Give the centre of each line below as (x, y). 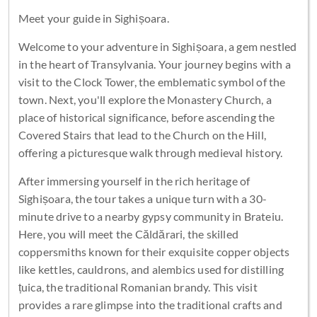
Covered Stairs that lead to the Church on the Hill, (142, 134)
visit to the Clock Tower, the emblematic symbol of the (152, 81)
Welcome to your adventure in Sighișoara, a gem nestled (157, 46)
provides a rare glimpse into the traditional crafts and (150, 304)
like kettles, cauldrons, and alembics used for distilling (151, 269)
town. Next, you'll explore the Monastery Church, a (145, 99)
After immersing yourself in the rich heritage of (134, 180)
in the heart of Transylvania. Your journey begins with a (154, 64)
